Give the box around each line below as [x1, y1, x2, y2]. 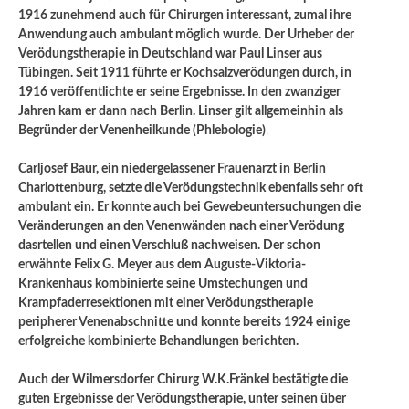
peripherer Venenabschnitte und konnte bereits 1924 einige [18, 315, 350, 329]
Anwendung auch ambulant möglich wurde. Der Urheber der [18, 27, 354, 41]
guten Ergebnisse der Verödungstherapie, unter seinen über [18, 392, 346, 405]
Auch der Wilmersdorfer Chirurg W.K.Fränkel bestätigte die [18, 372, 348, 386]
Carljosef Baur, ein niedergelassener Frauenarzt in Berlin [18, 162, 326, 175]
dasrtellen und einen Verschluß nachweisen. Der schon [18, 238, 320, 252]
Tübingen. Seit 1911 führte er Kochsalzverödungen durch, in [18, 66, 351, 79]
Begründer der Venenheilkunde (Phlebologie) [18, 123, 266, 137]
